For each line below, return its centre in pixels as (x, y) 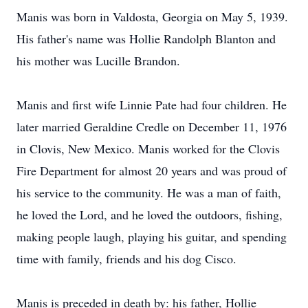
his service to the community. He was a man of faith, (149, 192)
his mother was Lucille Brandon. (98, 60)
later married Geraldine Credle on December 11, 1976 (152, 126)
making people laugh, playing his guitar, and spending (152, 236)
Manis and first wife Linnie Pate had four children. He (152, 104)
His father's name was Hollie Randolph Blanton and (146, 38)
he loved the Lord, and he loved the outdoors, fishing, (150, 214)
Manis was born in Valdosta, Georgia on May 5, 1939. (152, 16)
